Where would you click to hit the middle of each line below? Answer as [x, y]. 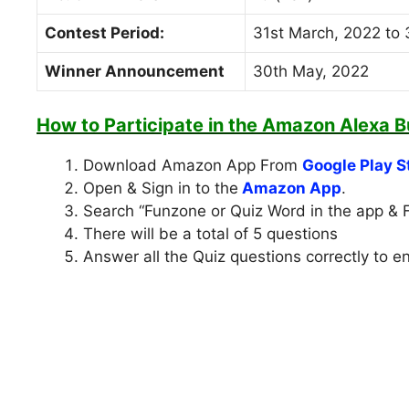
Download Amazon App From [193, 166]
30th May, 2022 [311, 71]
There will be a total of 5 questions [210, 234]
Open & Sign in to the [161, 189]
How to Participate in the [149, 126]
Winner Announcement [135, 71]
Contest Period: [105, 32]
